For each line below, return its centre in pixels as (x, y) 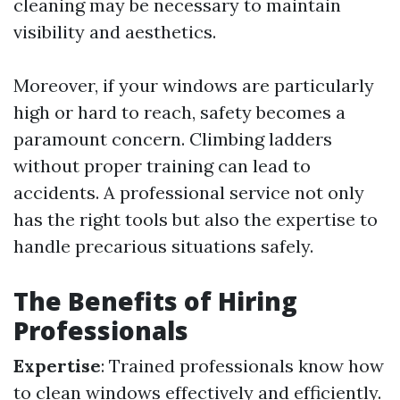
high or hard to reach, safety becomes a (179, 112)
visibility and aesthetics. (115, 32)
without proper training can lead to (162, 166)
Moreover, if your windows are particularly (194, 85)
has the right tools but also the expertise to (196, 219)
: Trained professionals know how (242, 366)
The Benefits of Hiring (155, 301)
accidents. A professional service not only (189, 192)
